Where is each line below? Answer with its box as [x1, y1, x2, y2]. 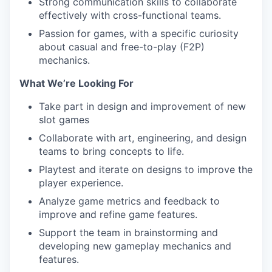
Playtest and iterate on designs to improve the [39, 163, 253, 175]
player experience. [39, 177, 123, 189]
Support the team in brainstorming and [39, 226, 218, 239]
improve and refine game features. [39, 208, 197, 220]
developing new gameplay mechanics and [39, 240, 231, 252]
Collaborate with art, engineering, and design [39, 132, 246, 144]
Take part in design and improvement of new [39, 100, 246, 112]
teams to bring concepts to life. [39, 145, 184, 157]
